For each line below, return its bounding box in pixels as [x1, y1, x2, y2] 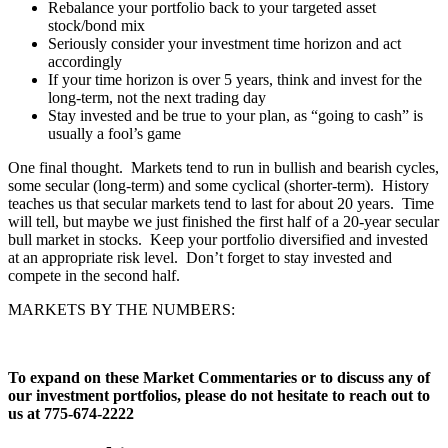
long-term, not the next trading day [48, 89, 266, 107]
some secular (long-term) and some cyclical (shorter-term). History [8, 177, 429, 195]
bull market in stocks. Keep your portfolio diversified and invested [8, 231, 428, 249]
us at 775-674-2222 [8, 405, 134, 423]
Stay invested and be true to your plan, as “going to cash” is [48, 107, 423, 125]
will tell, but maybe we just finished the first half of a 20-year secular [8, 213, 439, 231]
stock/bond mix [48, 17, 145, 35]
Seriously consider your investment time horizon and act [48, 35, 401, 53]
